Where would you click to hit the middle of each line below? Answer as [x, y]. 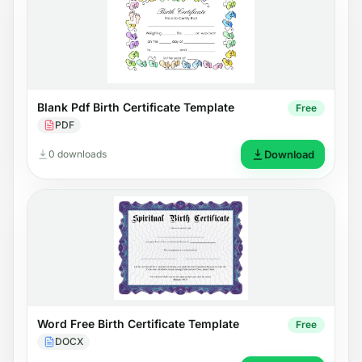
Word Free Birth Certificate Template [138, 323]
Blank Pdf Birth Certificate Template [136, 107]
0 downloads [78, 154]
